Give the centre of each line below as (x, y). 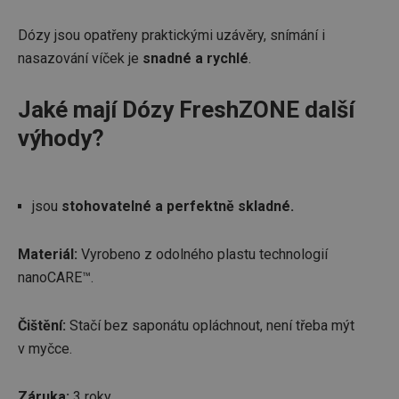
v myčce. (45, 349)
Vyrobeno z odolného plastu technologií (204, 254)
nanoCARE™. (56, 277)
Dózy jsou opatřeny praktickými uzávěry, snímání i (171, 35)
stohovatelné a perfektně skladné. (178, 206)
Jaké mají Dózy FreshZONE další (186, 110)
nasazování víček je (80, 58)
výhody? (61, 138)
